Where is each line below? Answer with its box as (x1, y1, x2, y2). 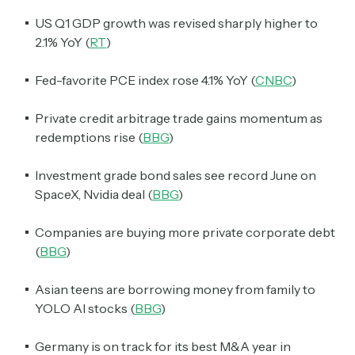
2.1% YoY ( (35, 34, 90, 51)
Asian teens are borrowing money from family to (35, 281, 315, 298)
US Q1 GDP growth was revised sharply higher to (35, 15, 318, 32)
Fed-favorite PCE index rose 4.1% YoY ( (35, 72, 255, 89)
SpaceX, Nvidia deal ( (35, 186, 152, 203)
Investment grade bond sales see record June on (35, 167, 316, 184)
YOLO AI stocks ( (35, 300, 135, 317)
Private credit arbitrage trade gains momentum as (35, 110, 323, 127)
